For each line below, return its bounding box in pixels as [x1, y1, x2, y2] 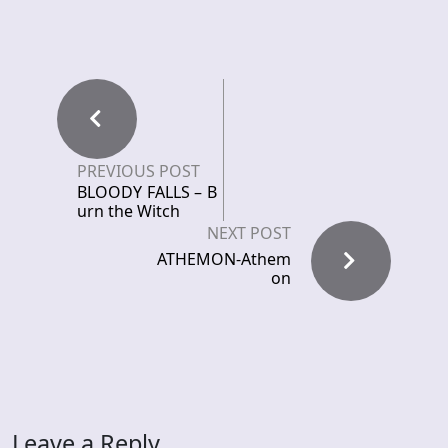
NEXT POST [207, 222, 291, 244]
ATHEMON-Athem [157, 248, 291, 270]
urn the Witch [77, 200, 180, 222]
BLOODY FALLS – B [77, 181, 217, 203]
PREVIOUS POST [77, 160, 200, 182]
